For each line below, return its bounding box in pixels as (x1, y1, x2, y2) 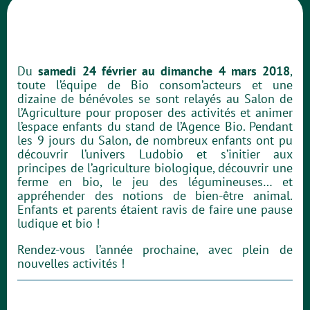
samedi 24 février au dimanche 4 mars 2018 (38, 63, 290, 79)
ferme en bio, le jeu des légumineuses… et (17, 174, 293, 190)
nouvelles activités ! (17, 255, 125, 271)
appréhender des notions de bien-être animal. (17, 188, 293, 203)
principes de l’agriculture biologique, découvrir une (17, 160, 293, 176)
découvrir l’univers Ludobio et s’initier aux (17, 146, 293, 162)
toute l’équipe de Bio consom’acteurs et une (17, 77, 293, 93)
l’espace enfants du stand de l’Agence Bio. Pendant (17, 118, 293, 134)
